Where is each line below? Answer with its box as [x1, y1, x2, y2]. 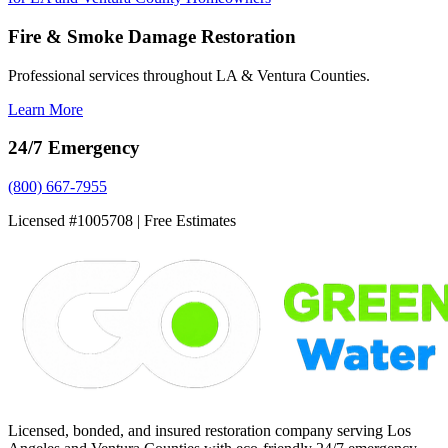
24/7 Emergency [8, 137, 140, 159]
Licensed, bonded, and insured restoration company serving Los [8, 422, 411, 440]
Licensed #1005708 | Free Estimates [8, 212, 236, 230]
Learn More [8, 100, 83, 118]
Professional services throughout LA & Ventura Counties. [8, 66, 370, 84]
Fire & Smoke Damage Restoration [8, 26, 296, 48]
